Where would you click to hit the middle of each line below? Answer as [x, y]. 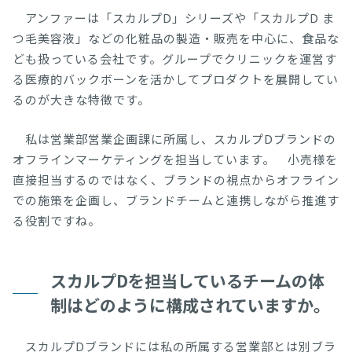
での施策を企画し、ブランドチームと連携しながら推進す [176, 200]
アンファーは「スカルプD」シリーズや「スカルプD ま [174, 18]
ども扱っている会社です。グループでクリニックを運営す [175, 59]
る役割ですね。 [57, 221]
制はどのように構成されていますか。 [190, 305]
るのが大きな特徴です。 [81, 100]
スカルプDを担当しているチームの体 [187, 281]
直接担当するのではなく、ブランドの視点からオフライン [176, 180]
